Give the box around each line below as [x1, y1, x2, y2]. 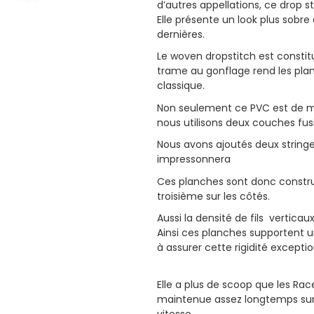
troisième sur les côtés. [157, 189, 270, 203]
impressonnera [157, 152, 231, 167]
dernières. [157, 27, 205, 41]
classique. [157, 78, 205, 93]
